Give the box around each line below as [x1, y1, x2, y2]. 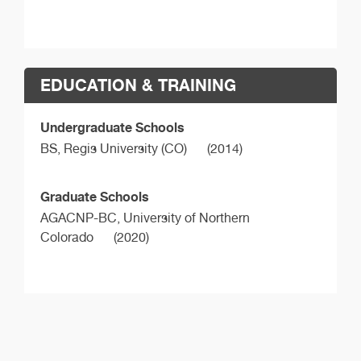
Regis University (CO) [64, 141, 187, 157]
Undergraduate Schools [40, 119, 185, 136]
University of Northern [123, 210, 250, 226]
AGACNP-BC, [40, 210, 123, 226]
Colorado [40, 229, 93, 245]
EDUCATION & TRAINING [40, 75, 236, 96]
